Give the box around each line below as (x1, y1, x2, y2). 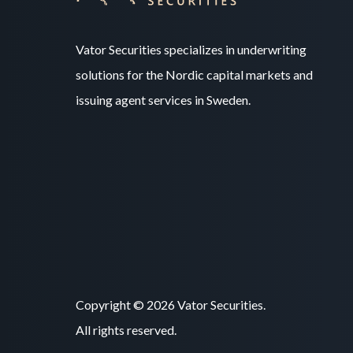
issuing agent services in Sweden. (76, 91, 251, 107)
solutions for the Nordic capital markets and (76, 66, 313, 82)
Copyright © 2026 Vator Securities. (76, 296, 266, 312)
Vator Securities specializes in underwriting (76, 41, 307, 57)
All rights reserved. (76, 321, 176, 337)
